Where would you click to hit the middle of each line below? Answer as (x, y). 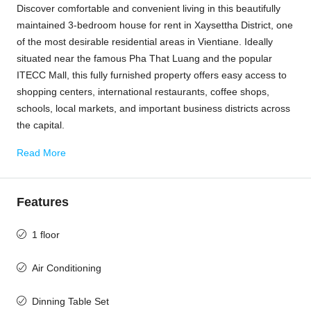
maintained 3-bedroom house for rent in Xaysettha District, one (155, 25)
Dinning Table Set (70, 301)
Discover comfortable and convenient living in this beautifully (149, 8)
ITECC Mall (42, 75)
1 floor (46, 235)
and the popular (236, 58)
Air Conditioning (67, 268)
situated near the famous (73, 58)
